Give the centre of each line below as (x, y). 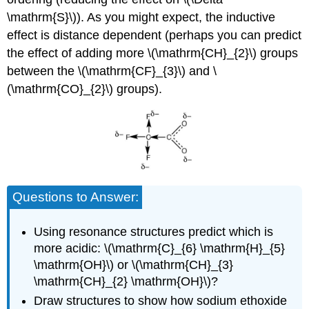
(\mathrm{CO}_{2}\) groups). (85, 89)
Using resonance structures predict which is (154, 231)
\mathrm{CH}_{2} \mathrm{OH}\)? (126, 281)
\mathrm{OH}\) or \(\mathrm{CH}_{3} (134, 265)
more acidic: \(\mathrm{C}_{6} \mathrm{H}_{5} (160, 248)
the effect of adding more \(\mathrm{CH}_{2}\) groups (153, 53)
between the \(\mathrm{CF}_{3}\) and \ (112, 71)
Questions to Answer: (76, 197)
